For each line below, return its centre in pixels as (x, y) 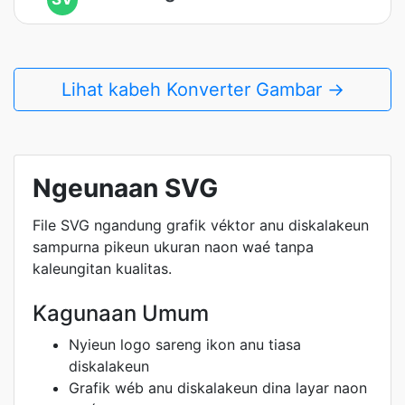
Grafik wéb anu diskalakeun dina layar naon (218, 388)
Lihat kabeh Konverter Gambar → (202, 89)
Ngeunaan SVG (125, 188)
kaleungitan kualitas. (102, 268)
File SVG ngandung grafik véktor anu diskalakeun (201, 225)
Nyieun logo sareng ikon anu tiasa (185, 344)
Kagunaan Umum (121, 313)
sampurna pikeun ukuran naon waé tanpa (173, 247)
